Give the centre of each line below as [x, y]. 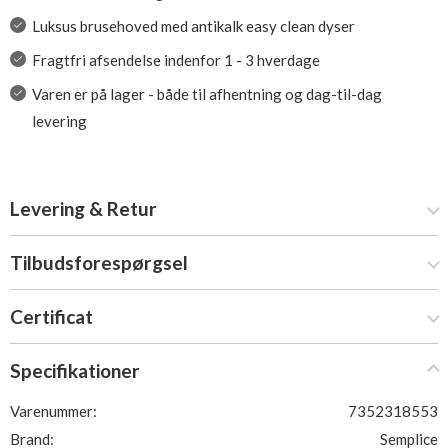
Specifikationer [75, 370]
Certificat [51, 316]
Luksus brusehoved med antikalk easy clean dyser [193, 26]
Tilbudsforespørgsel [99, 262]
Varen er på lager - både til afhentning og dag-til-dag [206, 94]
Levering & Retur [83, 208]
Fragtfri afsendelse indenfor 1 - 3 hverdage [175, 60]
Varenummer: [53, 411]
